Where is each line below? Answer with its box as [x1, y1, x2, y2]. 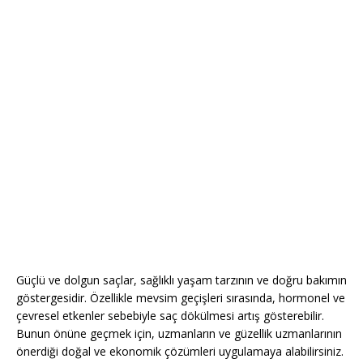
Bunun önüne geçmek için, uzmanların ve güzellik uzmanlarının [16, 326, 342, 342]
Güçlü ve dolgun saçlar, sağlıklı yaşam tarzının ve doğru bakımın [16, 272, 347, 288]
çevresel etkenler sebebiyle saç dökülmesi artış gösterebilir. [16, 308, 324, 324]
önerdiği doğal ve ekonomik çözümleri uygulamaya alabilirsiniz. [16, 344, 344, 360]
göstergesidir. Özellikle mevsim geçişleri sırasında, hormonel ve [16, 290, 345, 306]
